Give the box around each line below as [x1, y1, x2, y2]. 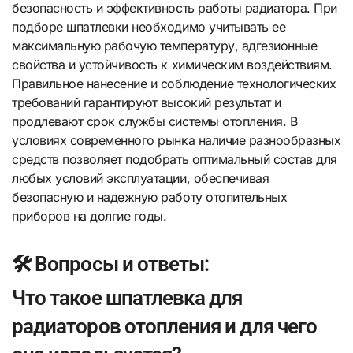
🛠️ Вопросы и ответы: [12, 252, 210, 277]
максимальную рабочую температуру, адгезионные [12, 38, 318, 54]
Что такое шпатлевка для [12, 285, 243, 310]
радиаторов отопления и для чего [12, 314, 317, 338]
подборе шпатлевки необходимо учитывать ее [12, 19, 286, 35]
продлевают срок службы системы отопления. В [12, 113, 298, 130]
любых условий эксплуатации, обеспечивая [12, 170, 269, 187]
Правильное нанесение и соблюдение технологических [12, 76, 336, 92]
